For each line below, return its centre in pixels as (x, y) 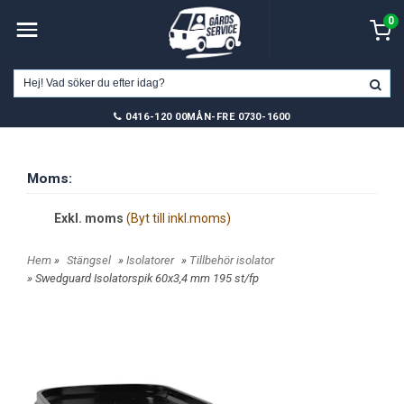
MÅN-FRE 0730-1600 (239, 116)
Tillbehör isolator (232, 260)
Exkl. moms (90, 218)
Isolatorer (150, 260)
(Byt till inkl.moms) (179, 218)
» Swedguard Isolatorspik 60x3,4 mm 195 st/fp (143, 278)
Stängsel (89, 260)
